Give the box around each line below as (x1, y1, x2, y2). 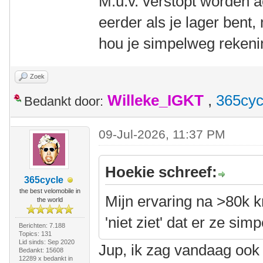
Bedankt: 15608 (18, 247, 63, 254)
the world (36, 196, 63, 203)
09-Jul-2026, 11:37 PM (99, 127, 226, 141)
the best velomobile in (19, 187, 80, 194)
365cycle (24, 175, 64, 185)
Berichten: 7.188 (18, 222, 65, 229)
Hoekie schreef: (105, 163, 218, 181)
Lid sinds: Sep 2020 (18, 238, 75, 245)
